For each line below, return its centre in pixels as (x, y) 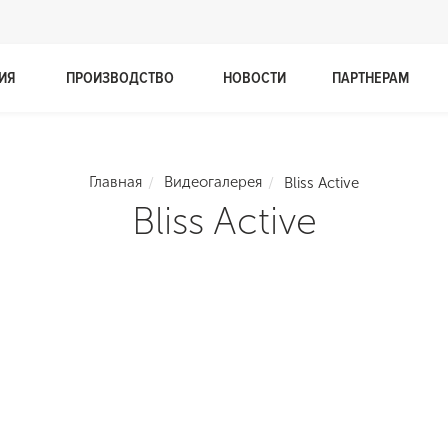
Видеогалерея (213, 182)
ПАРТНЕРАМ (370, 78)
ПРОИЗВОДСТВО (120, 78)
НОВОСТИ (254, 78)
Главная (115, 182)
